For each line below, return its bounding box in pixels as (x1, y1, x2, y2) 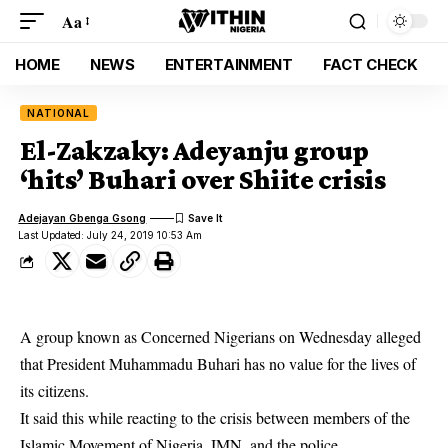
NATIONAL (27, 107, 91, 119)
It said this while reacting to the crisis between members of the (20, 407, 410, 428)
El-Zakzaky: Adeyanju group (20, 135, 369, 166)
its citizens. (20, 380, 89, 401)
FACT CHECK (322, 54, 418, 74)
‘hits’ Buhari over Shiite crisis (20, 164, 386, 195)
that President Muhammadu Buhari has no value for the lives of (20, 353, 416, 374)
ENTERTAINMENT (164, 54, 293, 74)
